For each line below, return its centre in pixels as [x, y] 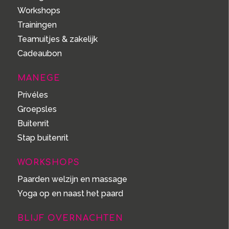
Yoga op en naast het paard [70, 194]
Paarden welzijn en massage [72, 179]
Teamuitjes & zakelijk [57, 39]
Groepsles [37, 109]
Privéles [32, 95]
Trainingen [37, 25]
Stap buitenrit [43, 138]
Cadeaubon [39, 54]
